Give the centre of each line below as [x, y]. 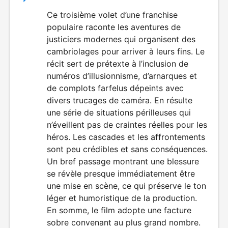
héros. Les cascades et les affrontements [126, 137]
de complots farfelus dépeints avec [115, 88]
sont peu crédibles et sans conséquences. [127, 149]
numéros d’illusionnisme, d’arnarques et [122, 76]
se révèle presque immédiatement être [121, 174]
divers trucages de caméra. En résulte [120, 100]
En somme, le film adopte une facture [119, 210]
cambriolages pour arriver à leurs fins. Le [126, 51]
